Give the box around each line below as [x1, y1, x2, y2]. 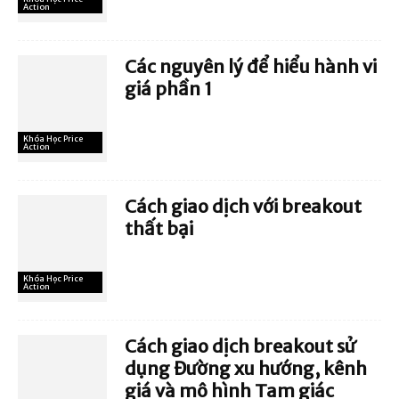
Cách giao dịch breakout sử [125, 334, 355, 357]
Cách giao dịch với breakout [125, 194, 362, 217]
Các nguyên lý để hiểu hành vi [125, 54, 377, 77]
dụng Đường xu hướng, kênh [125, 356, 367, 379]
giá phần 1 [125, 77, 212, 100]
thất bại [125, 216, 193, 240]
